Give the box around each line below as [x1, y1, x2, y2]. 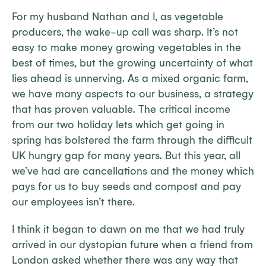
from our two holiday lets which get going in [12, 119, 224, 131]
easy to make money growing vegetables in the [12, 42, 241, 54]
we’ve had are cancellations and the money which [12, 165, 254, 178]
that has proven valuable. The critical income [12, 103, 230, 116]
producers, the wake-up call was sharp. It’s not [12, 26, 238, 39]
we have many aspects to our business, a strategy [12, 88, 254, 100]
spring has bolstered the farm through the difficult [12, 134, 252, 147]
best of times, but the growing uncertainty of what [12, 57, 253, 69]
